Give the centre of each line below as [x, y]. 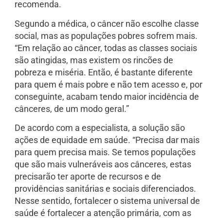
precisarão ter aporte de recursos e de [88, 177]
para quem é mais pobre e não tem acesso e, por [109, 84]
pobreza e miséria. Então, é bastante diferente [104, 72]
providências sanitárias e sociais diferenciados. [105, 189]
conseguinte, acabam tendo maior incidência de [107, 96]
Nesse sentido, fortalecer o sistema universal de [107, 201]
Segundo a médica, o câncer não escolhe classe [107, 23]
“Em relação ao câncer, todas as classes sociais [106, 48]
